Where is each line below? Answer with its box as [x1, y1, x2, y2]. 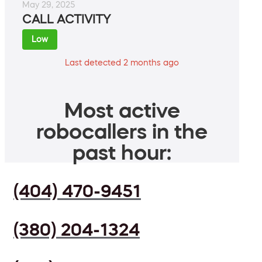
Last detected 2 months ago [65, 58, 179, 67]
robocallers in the [36, 120, 208, 142]
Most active [64, 99, 180, 121]
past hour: [73, 142, 171, 163]
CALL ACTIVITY [22, 13, 111, 26]
